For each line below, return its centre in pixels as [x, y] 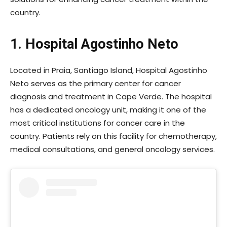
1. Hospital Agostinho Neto [94, 44]
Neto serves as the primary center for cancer [96, 83]
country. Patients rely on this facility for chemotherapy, [113, 136]
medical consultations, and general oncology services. [112, 149]
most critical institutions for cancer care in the [98, 123]
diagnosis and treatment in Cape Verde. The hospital [111, 96]
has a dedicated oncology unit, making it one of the [108, 109]
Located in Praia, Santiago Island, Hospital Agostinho [109, 70]
